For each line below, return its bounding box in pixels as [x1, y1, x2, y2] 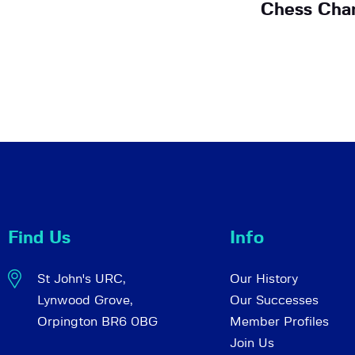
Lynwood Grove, [36, 294, 132, 307]
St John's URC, [36, 273, 125, 286]
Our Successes [230, 294, 319, 307]
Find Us [8, 229, 71, 247]
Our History [230, 273, 298, 286]
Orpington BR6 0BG [36, 315, 158, 329]
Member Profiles [230, 315, 329, 329]
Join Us [230, 337, 274, 350]
